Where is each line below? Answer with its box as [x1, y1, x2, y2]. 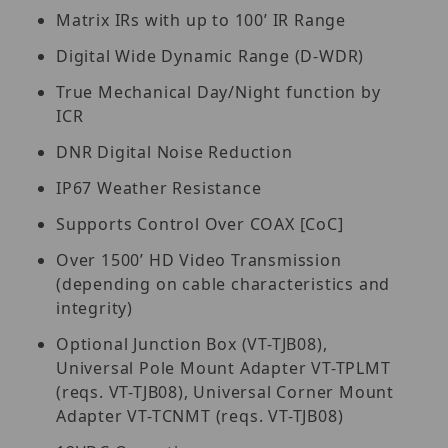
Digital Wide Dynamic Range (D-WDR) [56, 44, 365, 67]
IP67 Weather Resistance [56, 176, 262, 199]
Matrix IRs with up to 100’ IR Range [56, 8, 346, 31]
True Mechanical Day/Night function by [56, 80, 381, 103]
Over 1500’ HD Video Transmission [56, 248, 342, 271]
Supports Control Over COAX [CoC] [56, 212, 344, 235]
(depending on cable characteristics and [56, 272, 391, 295]
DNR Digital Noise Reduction [56, 140, 293, 163]
